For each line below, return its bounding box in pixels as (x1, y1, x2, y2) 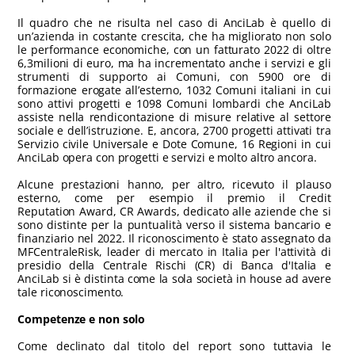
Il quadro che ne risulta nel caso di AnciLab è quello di (17, 14, 331, 30)
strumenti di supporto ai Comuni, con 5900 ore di (17, 68, 331, 84)
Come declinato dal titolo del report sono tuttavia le (17, 338, 331, 353)
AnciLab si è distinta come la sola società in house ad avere (17, 270, 331, 286)
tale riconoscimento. (17, 284, 124, 300)
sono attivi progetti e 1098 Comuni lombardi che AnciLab (17, 95, 331, 111)
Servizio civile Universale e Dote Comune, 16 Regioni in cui (17, 136, 331, 151)
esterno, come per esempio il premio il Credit (17, 189, 331, 205)
